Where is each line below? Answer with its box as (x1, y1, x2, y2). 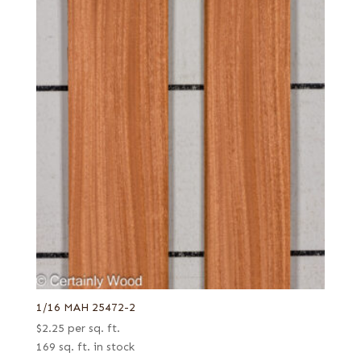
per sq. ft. (67, 321, 120, 335)
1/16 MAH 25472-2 (35, 300, 135, 314)
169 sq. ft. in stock (35, 339, 135, 354)
